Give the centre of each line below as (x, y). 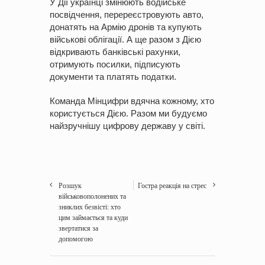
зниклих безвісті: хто (90, 207)
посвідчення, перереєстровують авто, (127, 15)
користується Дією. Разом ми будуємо (128, 114)
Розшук (70, 185)
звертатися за (78, 228)
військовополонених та (92, 196)
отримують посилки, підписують (115, 64)
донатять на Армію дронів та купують (126, 27)
